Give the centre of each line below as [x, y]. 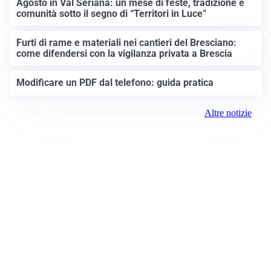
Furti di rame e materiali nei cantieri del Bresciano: [127, 43]
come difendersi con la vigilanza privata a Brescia [125, 54]
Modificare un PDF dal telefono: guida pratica [115, 83]
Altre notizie [228, 113]
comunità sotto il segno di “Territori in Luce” [112, 13]
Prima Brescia [135, 251]
